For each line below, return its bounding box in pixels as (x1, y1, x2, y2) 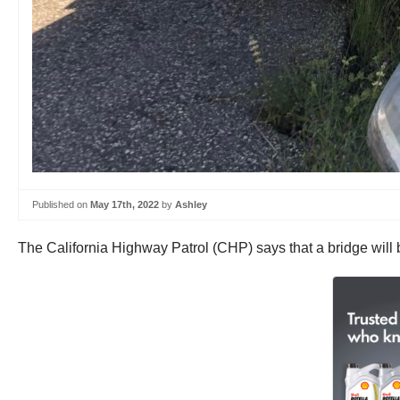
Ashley (175, 199, 207, 210)
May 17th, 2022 (90, 199, 159, 210)
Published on (32, 199, 90, 210)
